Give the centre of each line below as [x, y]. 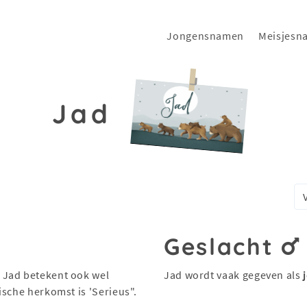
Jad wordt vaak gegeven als [234, 275]
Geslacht [223, 246]
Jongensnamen [206, 36]
